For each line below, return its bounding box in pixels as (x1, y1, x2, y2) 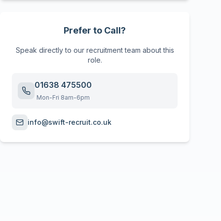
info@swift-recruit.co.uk (28, 118, 111, 126)
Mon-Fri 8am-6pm (37, 94, 90, 101)
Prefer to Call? (64, 25, 126, 36)
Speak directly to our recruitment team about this (15, 46, 174, 54)
